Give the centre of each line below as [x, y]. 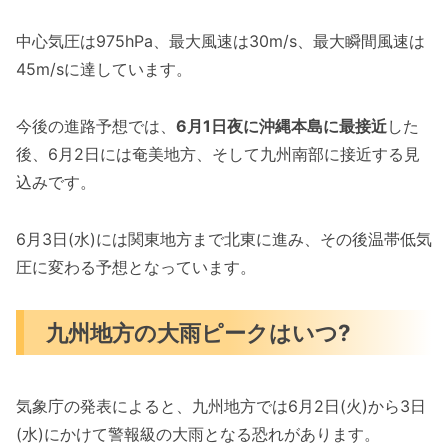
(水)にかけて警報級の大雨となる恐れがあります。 [198, 433]
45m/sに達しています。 [104, 69]
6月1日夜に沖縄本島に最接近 [281, 125]
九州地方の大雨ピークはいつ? [199, 332]
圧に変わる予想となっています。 [136, 266]
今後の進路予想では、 [96, 125]
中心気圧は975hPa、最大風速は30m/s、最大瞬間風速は [220, 41]
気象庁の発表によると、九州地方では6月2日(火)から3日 [221, 405]
